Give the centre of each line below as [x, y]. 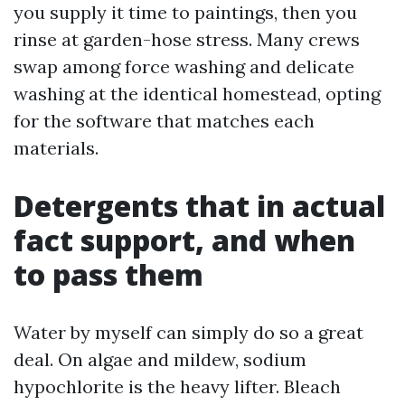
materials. [56, 148]
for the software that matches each [164, 121]
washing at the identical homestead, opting [197, 94]
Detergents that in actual [199, 206]
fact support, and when [184, 240]
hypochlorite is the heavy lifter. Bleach [177, 386]
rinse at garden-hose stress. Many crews [187, 39]
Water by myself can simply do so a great [188, 332]
